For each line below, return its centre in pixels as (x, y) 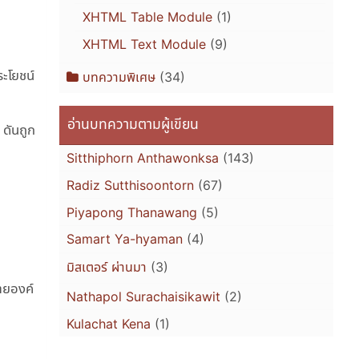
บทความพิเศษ (119, 77)
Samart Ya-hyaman (125, 239)
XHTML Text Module (144, 44)
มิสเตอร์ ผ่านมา (107, 267)
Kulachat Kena (109, 323)
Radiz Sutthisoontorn (131, 185)
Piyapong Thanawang (132, 212)
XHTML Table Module (147, 17)
